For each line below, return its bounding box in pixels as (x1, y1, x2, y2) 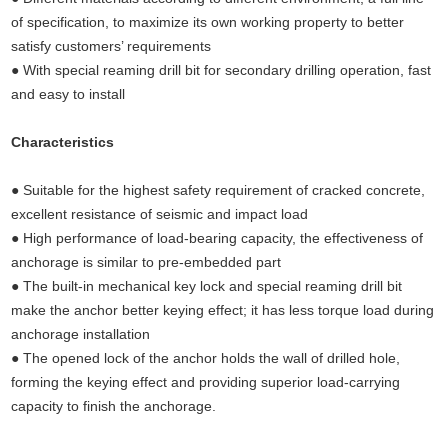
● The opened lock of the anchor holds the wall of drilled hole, (11, 350, 401, 367)
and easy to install (11, 86, 126, 103)
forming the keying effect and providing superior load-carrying (11, 374, 401, 391)
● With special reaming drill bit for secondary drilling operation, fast (11, 62, 432, 79)
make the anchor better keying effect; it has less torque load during (11, 302, 435, 319)
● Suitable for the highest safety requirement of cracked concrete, (11, 182, 426, 199)
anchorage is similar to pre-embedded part (11, 254, 286, 271)
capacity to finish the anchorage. (11, 398, 217, 415)
